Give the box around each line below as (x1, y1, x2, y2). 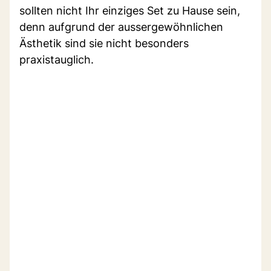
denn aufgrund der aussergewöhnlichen (19, 20, 223, 33)
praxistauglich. (19, 53, 94, 66)
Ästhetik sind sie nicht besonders (19, 36, 189, 50)
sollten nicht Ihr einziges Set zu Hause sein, (19, 4, 240, 17)
